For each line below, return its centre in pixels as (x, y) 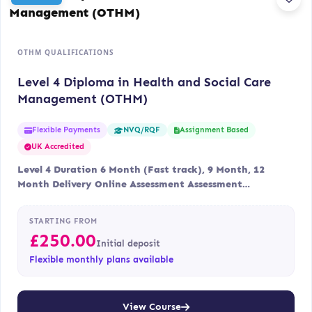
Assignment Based (214, 130)
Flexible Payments (66, 130)
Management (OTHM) (83, 99)
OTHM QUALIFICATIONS (66, 52)
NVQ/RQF (142, 130)
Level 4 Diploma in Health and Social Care (144, 82)
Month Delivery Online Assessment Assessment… (134, 184)
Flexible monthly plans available (101, 259)
